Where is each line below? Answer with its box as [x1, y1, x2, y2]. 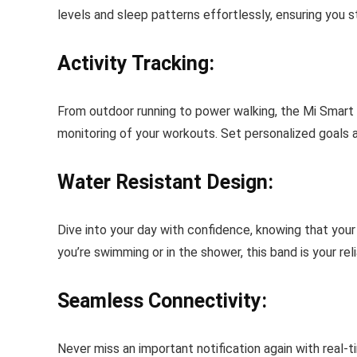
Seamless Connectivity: [57, 288, 267, 312]
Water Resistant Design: [57, 170, 273, 194]
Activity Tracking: [57, 51, 214, 75]
